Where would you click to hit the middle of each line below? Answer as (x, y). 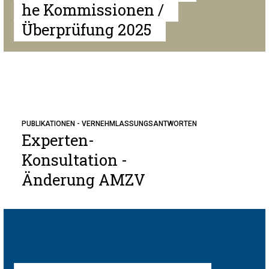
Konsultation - (74, 160)
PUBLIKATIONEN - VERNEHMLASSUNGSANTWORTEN (109, 124)
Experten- (58, 140)
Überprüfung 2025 (86, 29)
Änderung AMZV (83, 180)
